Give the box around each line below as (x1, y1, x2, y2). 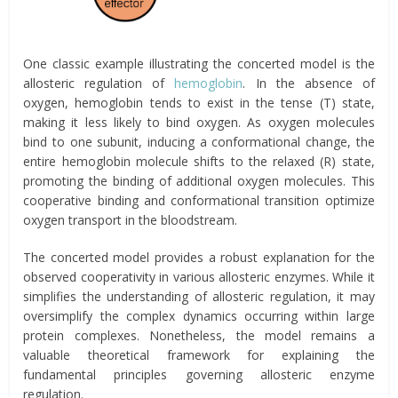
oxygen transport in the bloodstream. (23, 211, 238, 229)
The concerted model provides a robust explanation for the (23, 249, 375, 267)
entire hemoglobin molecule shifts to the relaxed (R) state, (23, 153, 375, 171)
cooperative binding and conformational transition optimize (23, 192, 375, 210)
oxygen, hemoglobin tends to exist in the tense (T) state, (23, 94, 375, 112)
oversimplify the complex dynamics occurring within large (23, 307, 375, 325)
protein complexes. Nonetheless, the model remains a (23, 327, 375, 345)
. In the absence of (243, 75, 375, 92)
